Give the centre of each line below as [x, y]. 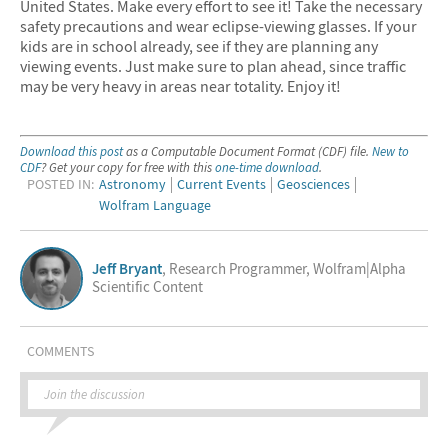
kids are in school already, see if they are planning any [199, 46]
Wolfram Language [155, 204]
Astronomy [133, 184]
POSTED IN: [61, 184]
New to [390, 151]
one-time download [267, 167]
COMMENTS [61, 350]
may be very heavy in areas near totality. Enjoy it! [180, 86]
